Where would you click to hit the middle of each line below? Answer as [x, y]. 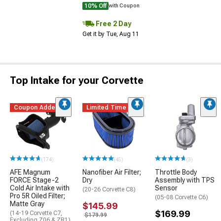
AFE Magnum [30, 172]
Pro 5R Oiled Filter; [37, 196]
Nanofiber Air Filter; [112, 172]
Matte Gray [27, 203]
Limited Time [106, 108]
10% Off [95, 6]
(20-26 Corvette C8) [109, 189]
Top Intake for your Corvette [77, 81]
